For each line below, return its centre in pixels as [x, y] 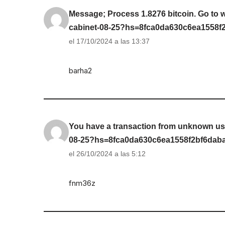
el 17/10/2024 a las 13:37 [109, 41]
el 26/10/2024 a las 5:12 [107, 154]
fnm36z [82, 183]
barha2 [80, 71]
